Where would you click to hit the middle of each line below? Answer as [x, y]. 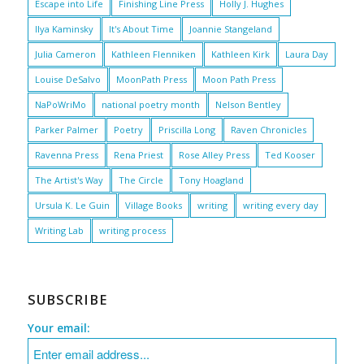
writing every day [280, 205]
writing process [132, 230]
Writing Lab [59, 230]
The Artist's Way [69, 180]
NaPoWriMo [60, 104]
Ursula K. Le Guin [72, 205]
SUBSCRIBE [67, 299]
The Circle [141, 180]
